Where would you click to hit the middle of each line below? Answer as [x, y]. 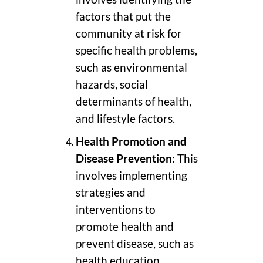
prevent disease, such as [135, 244]
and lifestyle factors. [125, 119]
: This [185, 159]
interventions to [116, 210]
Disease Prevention [124, 159]
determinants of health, [134, 102]
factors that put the [123, 17]
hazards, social [112, 85]
